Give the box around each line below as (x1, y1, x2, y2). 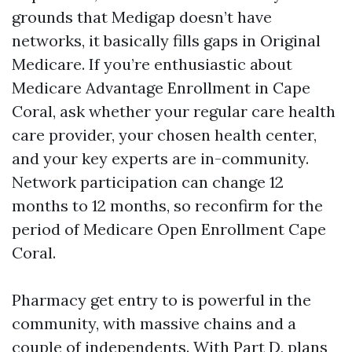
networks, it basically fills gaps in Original (12, 31, 321, 50)
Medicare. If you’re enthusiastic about (12, 54, 292, 74)
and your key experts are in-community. (12, 148, 309, 168)
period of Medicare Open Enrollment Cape (12, 219, 326, 239)
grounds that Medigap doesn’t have (12, 7, 272, 27)
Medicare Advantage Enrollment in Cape (12, 78, 310, 97)
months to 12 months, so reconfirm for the (12, 196, 323, 215)
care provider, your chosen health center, (12, 125, 317, 145)
